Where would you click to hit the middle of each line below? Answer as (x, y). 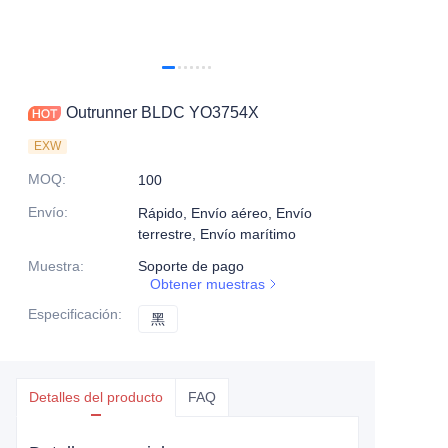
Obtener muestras (207, 283)
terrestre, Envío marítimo (217, 233)
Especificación (73, 313)
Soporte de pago (191, 265)
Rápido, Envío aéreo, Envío (225, 212)
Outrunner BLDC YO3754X (162, 112)
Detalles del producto (96, 396)
